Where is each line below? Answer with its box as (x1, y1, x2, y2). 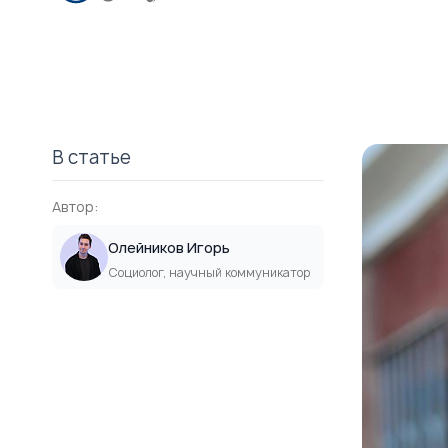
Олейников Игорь (108, 238, 230, 257)
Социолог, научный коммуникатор (108, 264, 310, 281)
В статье (52, 145, 131, 170)
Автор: (52, 197, 99, 216)
